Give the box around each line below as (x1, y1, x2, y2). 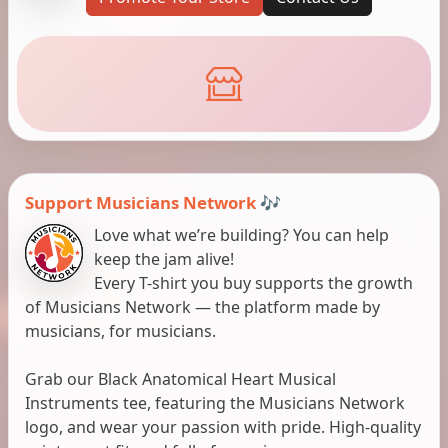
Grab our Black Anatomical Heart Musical (25, 367, 336, 390)
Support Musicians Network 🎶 (25, 190, 281, 214)
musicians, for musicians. (25, 319, 216, 342)
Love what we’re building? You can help (94, 223, 390, 246)
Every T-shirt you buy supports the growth (94, 271, 414, 294)
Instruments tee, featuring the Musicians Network (25, 391, 405, 414)
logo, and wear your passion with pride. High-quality (25, 415, 421, 438)
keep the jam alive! (94, 247, 235, 270)
